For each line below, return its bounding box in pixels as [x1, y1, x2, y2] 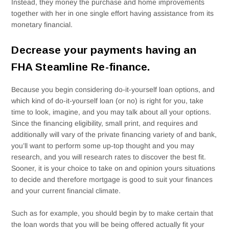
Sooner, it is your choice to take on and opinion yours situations [11, 164, 216, 172]
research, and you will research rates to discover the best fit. [11, 152, 207, 161]
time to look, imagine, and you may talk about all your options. [11, 107, 212, 116]
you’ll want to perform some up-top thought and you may [11, 141, 195, 150]
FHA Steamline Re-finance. [11, 60, 150, 73]
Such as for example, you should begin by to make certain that [11, 209, 214, 218]
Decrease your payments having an [11, 43, 196, 56]
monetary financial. [11, 20, 73, 29]
